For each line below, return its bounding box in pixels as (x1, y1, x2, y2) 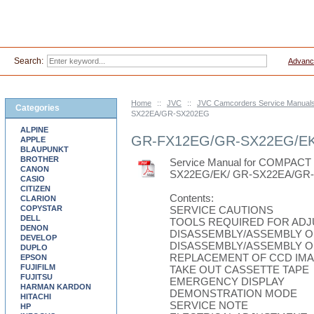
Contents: (170, 192, 214, 204)
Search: (14, 56, 43, 66)
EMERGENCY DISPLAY (170, 275, 285, 287)
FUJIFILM (20, 263, 55, 271)
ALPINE (20, 125, 48, 134)
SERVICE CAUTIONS (170, 204, 273, 216)
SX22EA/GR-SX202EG (131, 109, 210, 118)
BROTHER (20, 155, 59, 163)
